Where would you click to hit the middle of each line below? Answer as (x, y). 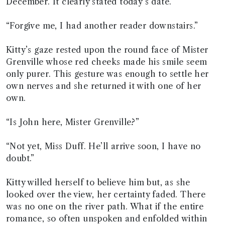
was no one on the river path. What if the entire (105, 206)
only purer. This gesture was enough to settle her (107, 74)
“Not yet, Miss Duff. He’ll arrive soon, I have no (103, 146)
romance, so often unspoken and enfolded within (107, 218)
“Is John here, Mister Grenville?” (73, 122)
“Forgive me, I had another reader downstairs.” (102, 26)
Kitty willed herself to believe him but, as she (98, 182)
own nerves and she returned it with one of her (104, 86)
